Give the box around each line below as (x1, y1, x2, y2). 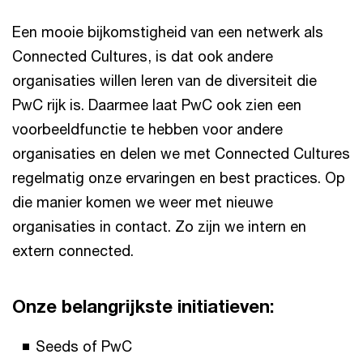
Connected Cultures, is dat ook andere (12, 46, 273, 65)
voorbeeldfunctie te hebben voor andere (12, 119, 283, 138)
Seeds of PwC (36, 336, 132, 355)
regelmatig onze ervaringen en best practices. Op (12, 168, 345, 186)
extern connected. (12, 241, 138, 259)
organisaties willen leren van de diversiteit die (12, 70, 317, 89)
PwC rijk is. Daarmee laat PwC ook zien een (12, 95, 301, 113)
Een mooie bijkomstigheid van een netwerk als (12, 22, 323, 41)
